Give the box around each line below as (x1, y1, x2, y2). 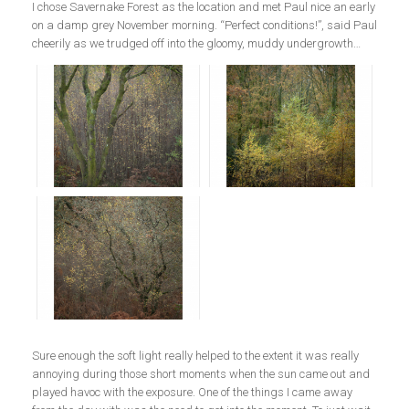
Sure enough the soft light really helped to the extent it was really (32, 348, 359, 362)
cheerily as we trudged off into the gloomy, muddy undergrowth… (32, 37, 361, 50)
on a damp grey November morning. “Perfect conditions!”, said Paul (32, 18, 377, 32)
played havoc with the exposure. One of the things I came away (32, 384, 352, 399)
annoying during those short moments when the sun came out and (32, 366, 370, 381)
